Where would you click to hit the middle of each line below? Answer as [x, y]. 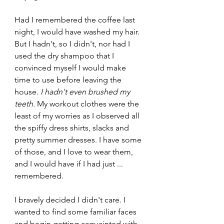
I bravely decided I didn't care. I [71, 199]
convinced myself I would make [71, 67]
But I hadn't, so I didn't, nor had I [73, 43]
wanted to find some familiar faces [76, 211]
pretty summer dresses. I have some [79, 139]
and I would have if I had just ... [70, 163]
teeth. [26, 103]
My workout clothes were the [89, 103]
